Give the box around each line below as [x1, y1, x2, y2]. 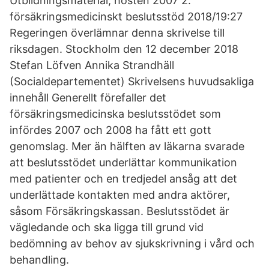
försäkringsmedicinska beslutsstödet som [10, 107, 221, 120]
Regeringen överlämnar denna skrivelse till [10, 26, 225, 39]
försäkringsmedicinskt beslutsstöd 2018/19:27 [10, 10, 243, 23]
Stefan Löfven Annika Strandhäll [10, 59, 174, 71]
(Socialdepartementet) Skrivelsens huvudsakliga [10, 75, 254, 88]
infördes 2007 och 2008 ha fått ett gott [10, 124, 211, 136]
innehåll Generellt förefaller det [10, 91, 166, 104]
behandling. [10, 253, 69, 266]
